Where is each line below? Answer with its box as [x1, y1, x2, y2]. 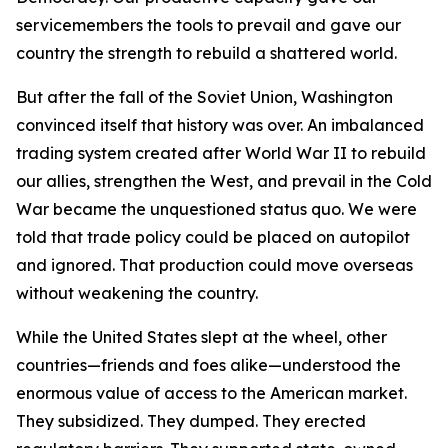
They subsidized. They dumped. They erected [16, 411, 366, 431]
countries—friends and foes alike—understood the [16, 355, 401, 375]
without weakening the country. [16, 283, 262, 303]
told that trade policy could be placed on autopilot [16, 227, 410, 247]
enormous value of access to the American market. [16, 383, 407, 403]
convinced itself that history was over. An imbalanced [16, 115, 424, 135]
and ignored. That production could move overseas [16, 255, 413, 275]
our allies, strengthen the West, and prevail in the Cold [16, 171, 432, 191]
